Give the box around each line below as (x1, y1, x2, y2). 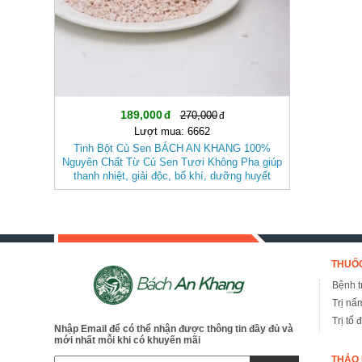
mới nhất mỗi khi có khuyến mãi (54, 334, 201, 346)
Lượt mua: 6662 (134, 124, 211, 137)
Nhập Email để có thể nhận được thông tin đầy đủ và (54, 322, 294, 335)
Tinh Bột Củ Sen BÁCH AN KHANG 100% (74, 141, 271, 154)
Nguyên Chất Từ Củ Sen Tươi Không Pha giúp (62, 155, 283, 168)
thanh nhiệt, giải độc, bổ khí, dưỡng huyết (74, 169, 271, 182)
